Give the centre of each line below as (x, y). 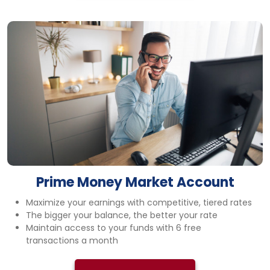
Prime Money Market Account (135, 182)
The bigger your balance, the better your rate (122, 215)
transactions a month (72, 240)
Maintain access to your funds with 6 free (114, 228)
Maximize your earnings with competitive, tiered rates (139, 202)
